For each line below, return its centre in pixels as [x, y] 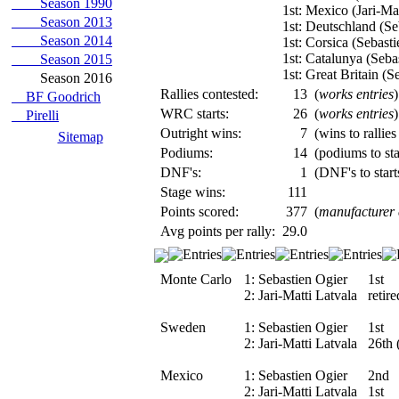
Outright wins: [201, 133]
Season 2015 [62, 59]
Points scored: [199, 212]
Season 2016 [62, 78]
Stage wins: [193, 192]
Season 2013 [62, 22]
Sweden [187, 327]
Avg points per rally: [218, 231]
